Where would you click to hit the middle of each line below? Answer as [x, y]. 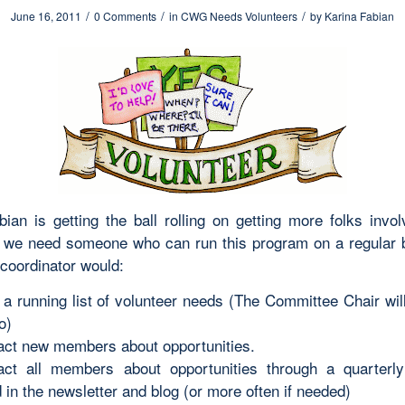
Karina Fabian [359, 16]
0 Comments [125, 16]
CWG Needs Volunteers [239, 16]
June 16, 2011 [46, 16]
